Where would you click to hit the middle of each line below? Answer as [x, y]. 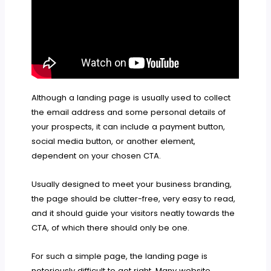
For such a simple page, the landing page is [120, 256]
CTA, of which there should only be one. [111, 227]
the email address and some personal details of [129, 112]
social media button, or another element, [114, 141]
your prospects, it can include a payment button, [129, 126]
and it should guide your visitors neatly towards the [133, 213]
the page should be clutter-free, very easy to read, [134, 198]
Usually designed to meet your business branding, [132, 184]
